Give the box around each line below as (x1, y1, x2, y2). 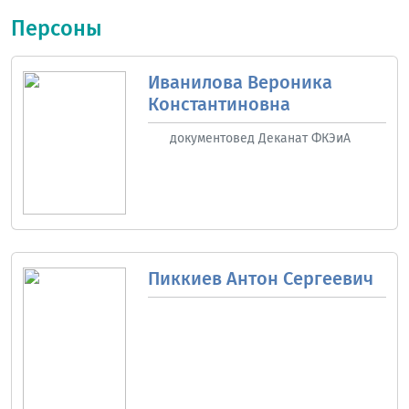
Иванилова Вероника (147, 70, 332, 93)
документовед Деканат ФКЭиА (169, 130, 351, 146)
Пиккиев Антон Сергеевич (147, 267, 373, 290)
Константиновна (147, 92, 290, 115)
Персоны (11, 15, 102, 41)
